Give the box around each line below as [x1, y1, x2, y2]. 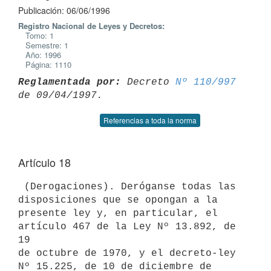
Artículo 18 [18, 154, 71, 170]
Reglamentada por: [18, 76, 121, 88]
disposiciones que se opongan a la [18, 194, 218, 206]
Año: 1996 [18, 49, 61, 60]
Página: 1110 [18, 59, 71, 70]
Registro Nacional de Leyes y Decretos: [18, 20, 165, 31]
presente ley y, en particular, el [18, 207, 218, 219]
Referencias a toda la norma [103, 115, 197, 125]
